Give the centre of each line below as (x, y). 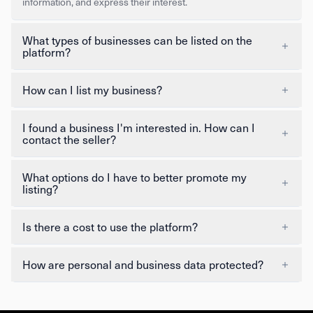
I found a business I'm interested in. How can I (139, 128)
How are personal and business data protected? (143, 264)
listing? (40, 189)
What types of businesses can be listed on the (137, 40)
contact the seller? (69, 139)
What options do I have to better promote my (134, 177)
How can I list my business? (92, 90)
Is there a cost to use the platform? (110, 227)
